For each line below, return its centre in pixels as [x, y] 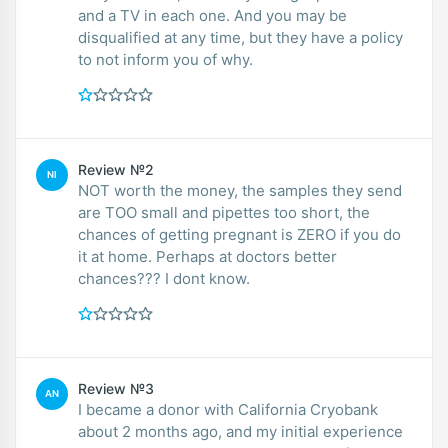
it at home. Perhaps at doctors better [117, 256]
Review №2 [116, 169]
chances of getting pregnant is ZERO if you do [239, 234]
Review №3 [116, 388]
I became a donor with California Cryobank [228, 409]
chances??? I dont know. [164, 278]
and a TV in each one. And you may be [212, 15]
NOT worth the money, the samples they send [240, 190]
